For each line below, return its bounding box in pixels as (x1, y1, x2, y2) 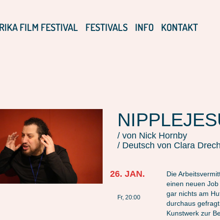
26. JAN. (110, 169, 145, 179)
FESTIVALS (85, 21, 128, 33)
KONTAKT (161, 21, 198, 33)
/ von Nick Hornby (117, 131, 187, 140)
